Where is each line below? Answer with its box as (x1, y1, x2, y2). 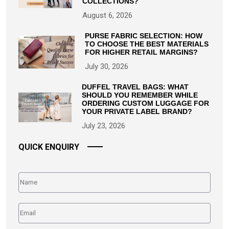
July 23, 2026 (81, 121, 125, 130)
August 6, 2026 (82, 10, 133, 20)
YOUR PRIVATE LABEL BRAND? (81, 107, 192, 116)
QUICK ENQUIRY (18, 142, 79, 152)
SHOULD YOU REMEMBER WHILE (81, 90, 198, 99)
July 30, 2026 (85, 61, 128, 71)
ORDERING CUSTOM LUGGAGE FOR (81, 99, 209, 107)
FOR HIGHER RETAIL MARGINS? (85, 48, 198, 56)
